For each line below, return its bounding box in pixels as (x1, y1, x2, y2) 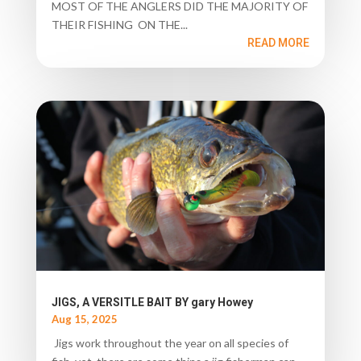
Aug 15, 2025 (51, 313, 118, 326)
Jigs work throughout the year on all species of (51, 336, 288, 351)
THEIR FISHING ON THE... (51, 18, 188, 32)
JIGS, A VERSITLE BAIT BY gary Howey (51, 296, 253, 309)
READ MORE (247, 36, 310, 50)
